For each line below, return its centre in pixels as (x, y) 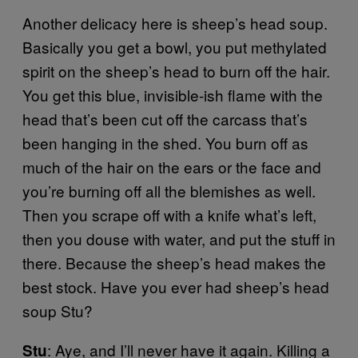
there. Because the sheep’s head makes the (174, 263)
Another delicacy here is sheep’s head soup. (175, 23)
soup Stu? (58, 310)
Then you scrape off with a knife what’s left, (169, 215)
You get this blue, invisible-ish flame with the (173, 95)
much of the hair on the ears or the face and (172, 167)
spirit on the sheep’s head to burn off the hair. (176, 71)
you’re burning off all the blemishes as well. (169, 191)
